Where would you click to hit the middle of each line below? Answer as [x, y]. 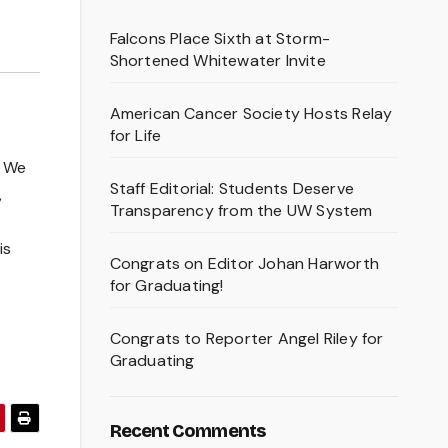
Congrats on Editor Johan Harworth [244, 264]
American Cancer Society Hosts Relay [251, 114]
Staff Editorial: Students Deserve [232, 189]
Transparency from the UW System [241, 211]
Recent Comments [187, 431]
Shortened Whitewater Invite [217, 61]
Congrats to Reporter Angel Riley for [246, 339]
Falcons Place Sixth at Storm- [220, 39]
